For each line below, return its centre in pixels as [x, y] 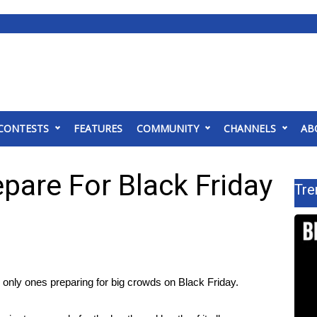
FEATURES [98, 128]
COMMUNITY [168, 128]
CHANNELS [250, 128]
